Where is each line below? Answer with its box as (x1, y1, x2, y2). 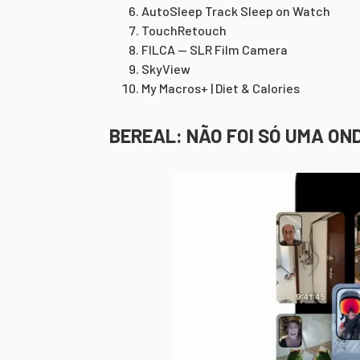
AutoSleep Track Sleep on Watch (141, 3, 330, 18)
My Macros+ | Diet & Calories (141, 80, 300, 96)
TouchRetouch (141, 22, 227, 38)
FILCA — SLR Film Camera (141, 42, 288, 57)
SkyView (141, 61, 190, 76)
